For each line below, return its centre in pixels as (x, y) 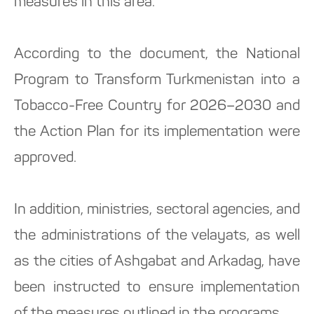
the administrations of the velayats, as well (157, 236)
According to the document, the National (157, 55)
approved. (45, 158)
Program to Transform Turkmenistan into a (157, 81)
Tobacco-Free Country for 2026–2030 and (157, 107)
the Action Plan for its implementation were (157, 132)
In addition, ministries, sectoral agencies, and (157, 210)
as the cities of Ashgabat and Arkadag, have (157, 262)
